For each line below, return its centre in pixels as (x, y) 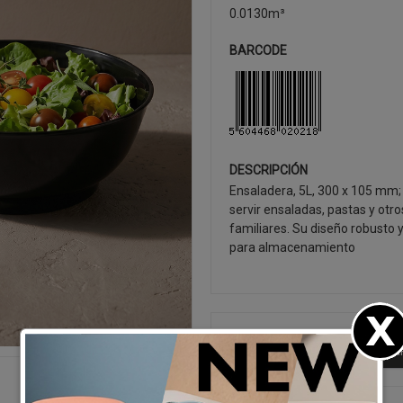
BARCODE (258, 50)
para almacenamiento (292, 247)
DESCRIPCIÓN (269, 170)
